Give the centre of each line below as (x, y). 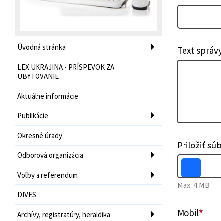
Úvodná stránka (41, 47)
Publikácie (33, 115)
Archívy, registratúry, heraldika (64, 214)
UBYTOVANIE (38, 76)
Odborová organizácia (50, 155)
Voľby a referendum (48, 175)
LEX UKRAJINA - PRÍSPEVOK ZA (66, 67)
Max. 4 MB (193, 185)
